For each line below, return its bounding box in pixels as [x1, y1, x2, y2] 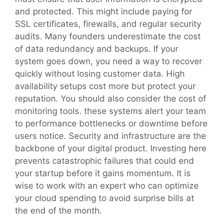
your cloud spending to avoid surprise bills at [15, 193, 194, 204]
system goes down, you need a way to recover [15, 56, 202, 67]
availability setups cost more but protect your [15, 81, 196, 92]
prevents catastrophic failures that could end [15, 156, 194, 166]
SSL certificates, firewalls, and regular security [15, 19, 201, 29]
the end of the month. [15, 206, 102, 216]
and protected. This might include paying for [15, 6, 192, 17]
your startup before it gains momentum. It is [15, 168, 191, 179]
